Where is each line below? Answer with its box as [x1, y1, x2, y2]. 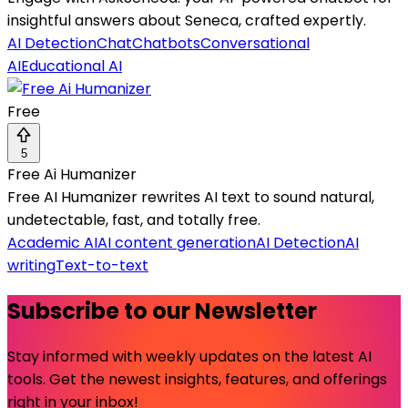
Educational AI [21, 56, 122, 77]
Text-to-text [56, 255, 148, 277]
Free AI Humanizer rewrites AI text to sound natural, [7, 187, 374, 209]
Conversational [200, 33, 310, 55]
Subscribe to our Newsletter [7, 296, 317, 327]
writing [7, 255, 56, 277]
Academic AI [7, 232, 97, 254]
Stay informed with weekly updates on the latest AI [7, 346, 372, 368]
